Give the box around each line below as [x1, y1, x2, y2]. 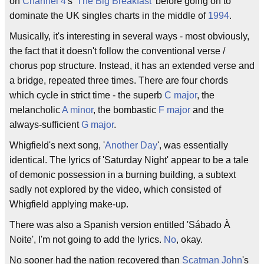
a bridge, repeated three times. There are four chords [9, 75, 228, 85]
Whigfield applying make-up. [9, 199, 128, 209]
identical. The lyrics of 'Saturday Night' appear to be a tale [9, 155, 249, 165]
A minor [62, 105, 93, 115]
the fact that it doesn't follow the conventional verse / [9, 46, 225, 56]
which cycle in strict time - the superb [9, 90, 164, 100]
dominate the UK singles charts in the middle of [9, 11, 208, 21]
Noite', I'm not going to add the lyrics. [9, 235, 164, 245]
